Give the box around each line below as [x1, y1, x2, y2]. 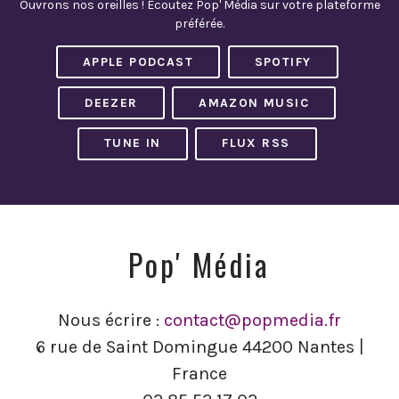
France [172, 363, 227, 385]
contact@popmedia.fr [164, 310, 341, 331]
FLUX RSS [222, 135, 290, 151]
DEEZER [85, 94, 138, 110]
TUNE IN [103, 135, 161, 151]
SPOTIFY [254, 53, 312, 69]
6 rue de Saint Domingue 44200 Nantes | [35, 337, 364, 358]
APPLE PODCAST [82, 53, 194, 69]
